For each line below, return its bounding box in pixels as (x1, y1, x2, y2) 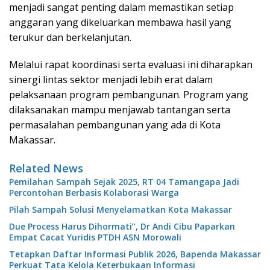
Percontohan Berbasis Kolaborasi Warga (9, 187, 179, 199)
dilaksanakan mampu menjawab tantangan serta (9, 103, 230, 117)
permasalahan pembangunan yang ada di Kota (9, 118, 221, 132)
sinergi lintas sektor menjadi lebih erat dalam (9, 73, 213, 87)
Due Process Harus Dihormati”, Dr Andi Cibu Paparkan (9, 221, 235, 233)
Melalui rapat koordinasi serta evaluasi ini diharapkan (9, 58, 253, 72)
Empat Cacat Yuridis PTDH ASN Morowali (9, 231, 181, 243)
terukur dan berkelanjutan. (9, 31, 131, 45)
